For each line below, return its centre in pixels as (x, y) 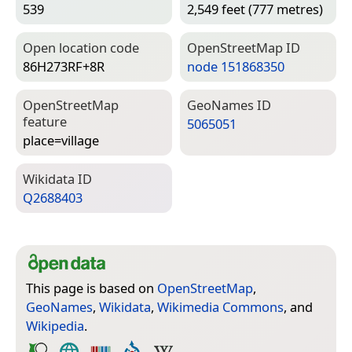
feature (45, 122)
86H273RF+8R (64, 67)
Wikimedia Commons (220, 307)
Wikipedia (55, 326)
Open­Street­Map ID (244, 48)
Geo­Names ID (229, 105)
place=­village (61, 141)
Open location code (81, 48)
